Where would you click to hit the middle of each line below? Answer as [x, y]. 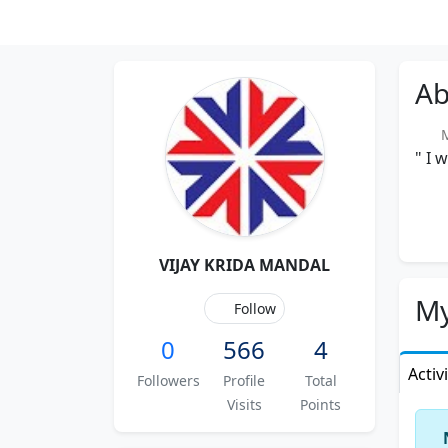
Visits [244, 404]
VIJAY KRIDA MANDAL [244, 265]
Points [321, 404]
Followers [168, 380]
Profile [244, 380]
